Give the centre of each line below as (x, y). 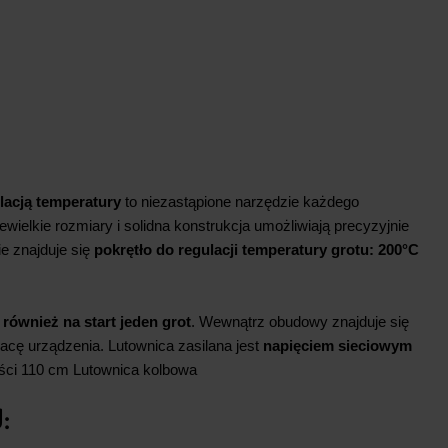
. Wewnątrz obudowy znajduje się (300, 322)
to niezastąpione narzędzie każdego (240, 202)
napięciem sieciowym (337, 346)
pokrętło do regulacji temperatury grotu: (234, 250)
